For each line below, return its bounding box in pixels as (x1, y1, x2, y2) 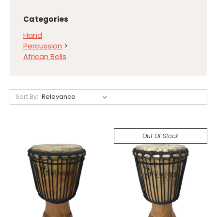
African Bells (23, 51, 66, 62)
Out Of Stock (142, 131, 179, 140)
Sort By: (15, 92, 38, 101)
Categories (23, 14, 69, 24)
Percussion (23, 40, 62, 51)
